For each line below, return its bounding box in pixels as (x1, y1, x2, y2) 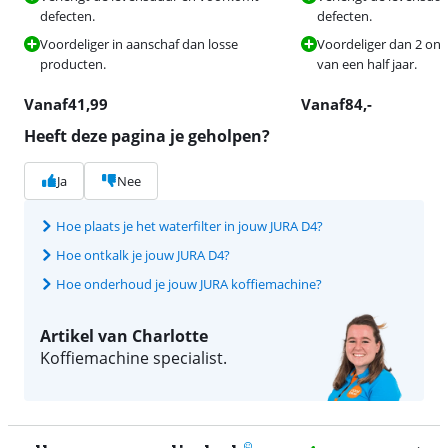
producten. (40, 54, 106, 73)
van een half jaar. (317, 54, 418, 73)
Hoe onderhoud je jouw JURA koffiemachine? (56, 274, 322, 293)
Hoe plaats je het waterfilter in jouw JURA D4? (56, 216, 323, 235)
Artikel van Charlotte (40, 324, 208, 347)
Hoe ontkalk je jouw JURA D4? (56, 245, 230, 264)
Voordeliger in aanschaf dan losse (40, 34, 238, 53)
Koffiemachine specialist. (40, 346, 227, 369)
